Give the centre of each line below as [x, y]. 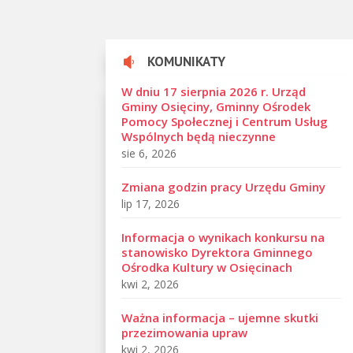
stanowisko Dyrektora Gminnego [217, 252]
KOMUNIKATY [186, 61]
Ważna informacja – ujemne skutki [220, 317]
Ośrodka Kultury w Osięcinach [207, 267]
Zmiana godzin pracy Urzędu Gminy [224, 186]
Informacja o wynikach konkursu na [223, 237]
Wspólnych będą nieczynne [199, 136]
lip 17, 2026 [151, 203]
